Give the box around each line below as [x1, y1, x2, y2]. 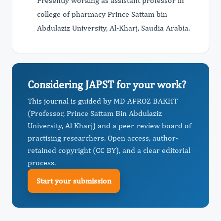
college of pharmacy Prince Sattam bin [37, 9, 167, 19]
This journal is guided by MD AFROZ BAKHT [28, 96, 178, 106]
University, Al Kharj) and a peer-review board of [28, 121, 191, 130]
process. [28, 158, 56, 167]
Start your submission [36, 176, 111, 185]
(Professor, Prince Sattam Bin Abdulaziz [28, 109, 162, 118]
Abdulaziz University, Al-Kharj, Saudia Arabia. [37, 23, 190, 33]
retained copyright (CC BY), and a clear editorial [28, 146, 190, 155]
